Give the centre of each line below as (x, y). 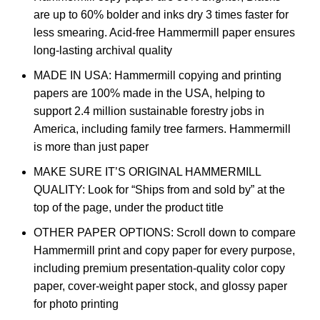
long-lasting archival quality (103, 50)
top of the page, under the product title (129, 207)
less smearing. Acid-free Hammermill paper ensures (164, 32)
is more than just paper (91, 147)
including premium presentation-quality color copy (159, 268)
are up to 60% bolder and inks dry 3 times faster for (161, 15)
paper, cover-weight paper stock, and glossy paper (160, 286)
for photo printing (76, 304)
